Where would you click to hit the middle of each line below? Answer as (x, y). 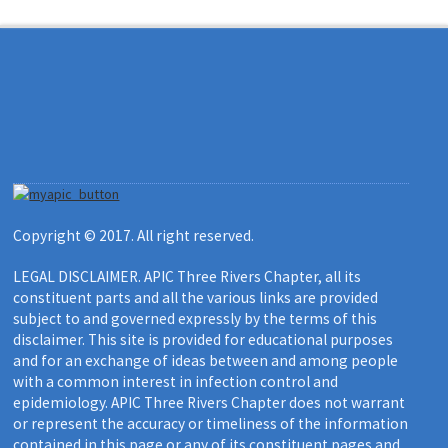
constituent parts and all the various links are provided (196, 297)
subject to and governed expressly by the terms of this (195, 318)
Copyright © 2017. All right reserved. (134, 235)
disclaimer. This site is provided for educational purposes (203, 339)
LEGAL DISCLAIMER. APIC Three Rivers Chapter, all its (187, 276)
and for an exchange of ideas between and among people (206, 360)
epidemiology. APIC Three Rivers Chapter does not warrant (209, 402)
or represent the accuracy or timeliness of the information (211, 423)
